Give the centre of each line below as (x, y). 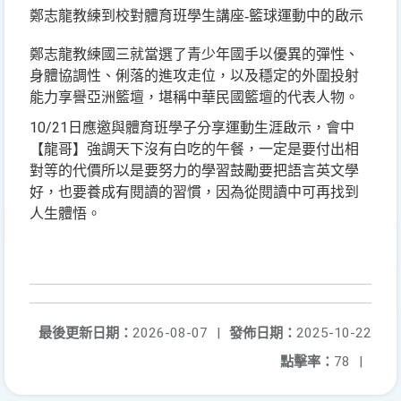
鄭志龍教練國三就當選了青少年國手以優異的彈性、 (194, 54)
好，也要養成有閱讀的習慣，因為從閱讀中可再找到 (194, 192)
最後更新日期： (85, 333)
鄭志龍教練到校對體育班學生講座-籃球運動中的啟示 (196, 16)
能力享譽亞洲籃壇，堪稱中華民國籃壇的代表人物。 (194, 97)
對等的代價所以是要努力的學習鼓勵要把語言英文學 (194, 171)
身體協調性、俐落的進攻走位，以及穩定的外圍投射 (194, 76)
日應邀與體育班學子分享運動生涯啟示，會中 (211, 128)
